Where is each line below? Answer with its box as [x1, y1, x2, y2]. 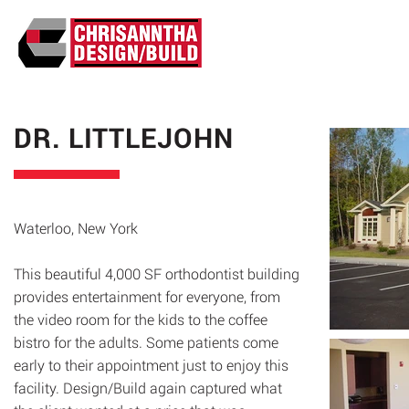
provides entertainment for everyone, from [14, 287, 280, 306]
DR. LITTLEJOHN [14, 120, 234, 155]
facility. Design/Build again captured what [14, 378, 282, 397]
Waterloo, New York [14, 218, 142, 237]
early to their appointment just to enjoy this [14, 355, 288, 374]
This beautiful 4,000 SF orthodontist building [14, 264, 299, 283]
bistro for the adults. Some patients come [14, 332, 278, 351]
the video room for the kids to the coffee [14, 309, 267, 329]
